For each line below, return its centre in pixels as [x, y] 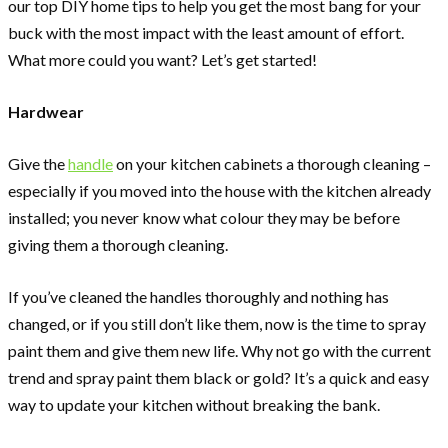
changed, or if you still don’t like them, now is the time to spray [217, 323]
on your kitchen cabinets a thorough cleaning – [272, 163]
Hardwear [46, 111]
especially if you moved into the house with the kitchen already [219, 190]
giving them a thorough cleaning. [118, 244]
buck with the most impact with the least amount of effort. [206, 32]
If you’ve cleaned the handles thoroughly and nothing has [198, 296]
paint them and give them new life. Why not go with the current [219, 350]
